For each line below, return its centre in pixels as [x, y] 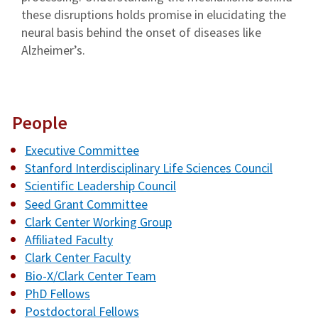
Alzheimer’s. [53, 50]
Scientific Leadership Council [100, 186]
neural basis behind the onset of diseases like [141, 32]
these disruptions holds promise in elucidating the [154, 15]
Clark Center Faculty [77, 258]
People [39, 122]
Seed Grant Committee [86, 204]
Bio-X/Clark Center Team [90, 275]
